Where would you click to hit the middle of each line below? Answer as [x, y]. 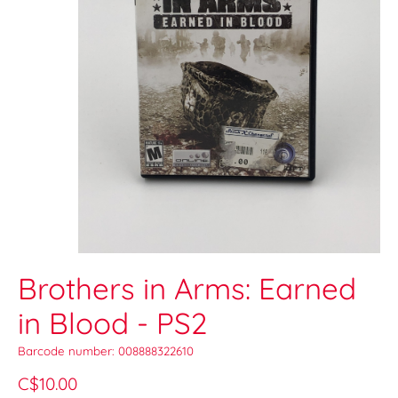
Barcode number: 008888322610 [106, 351]
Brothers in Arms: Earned [187, 289]
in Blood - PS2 [112, 323]
